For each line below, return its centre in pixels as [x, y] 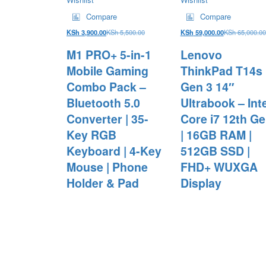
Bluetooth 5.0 [103, 102]
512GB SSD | [215, 151]
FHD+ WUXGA [219, 167]
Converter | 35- [107, 118]
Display [201, 183]
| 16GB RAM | [216, 134]
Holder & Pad [103, 183]
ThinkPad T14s [221, 70]
